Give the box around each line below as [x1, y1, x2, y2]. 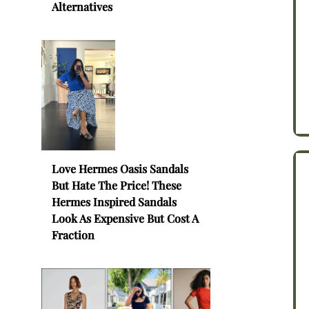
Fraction [52, 227, 94, 242]
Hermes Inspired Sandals [52, 194, 177, 209]
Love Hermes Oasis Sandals [52, 161, 188, 176]
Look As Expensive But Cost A [52, 210, 199, 226]
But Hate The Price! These [52, 177, 181, 192]
